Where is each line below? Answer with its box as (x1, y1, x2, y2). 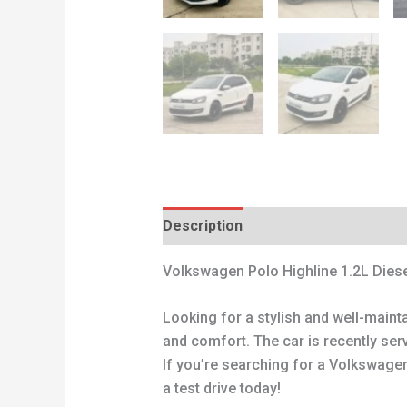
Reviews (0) (256, 216, 338, 234)
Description (162, 216, 243, 234)
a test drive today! (162, 380, 281, 398)
